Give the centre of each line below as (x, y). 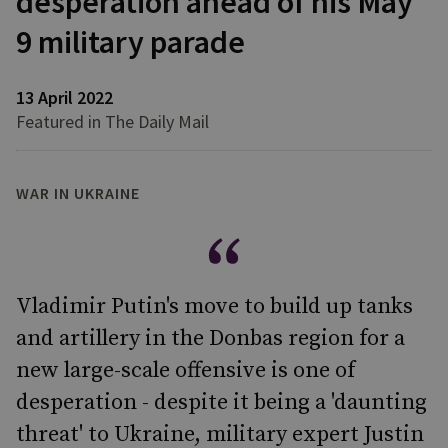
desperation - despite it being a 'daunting (221, 402)
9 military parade (130, 42)
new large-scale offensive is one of (185, 370)
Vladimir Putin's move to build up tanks (214, 306)
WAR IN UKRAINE (78, 193)
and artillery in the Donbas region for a (210, 338)
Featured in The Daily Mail (112, 121)
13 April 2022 (64, 97)
